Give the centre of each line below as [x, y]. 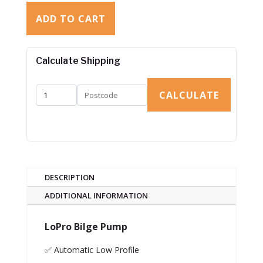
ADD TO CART [70, 19]
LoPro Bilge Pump [86, 227]
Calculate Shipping [78, 61]
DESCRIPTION [69, 178]
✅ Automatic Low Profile [92, 250]
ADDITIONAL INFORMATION [96, 196]
